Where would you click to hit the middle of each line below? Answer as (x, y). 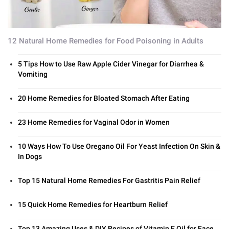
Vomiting (33, 74)
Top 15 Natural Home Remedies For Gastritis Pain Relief (109, 180)
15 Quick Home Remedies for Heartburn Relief (93, 204)
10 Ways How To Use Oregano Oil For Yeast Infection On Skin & (119, 146)
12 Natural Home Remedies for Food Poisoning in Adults (106, 41)
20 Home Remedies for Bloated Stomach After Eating (104, 98)
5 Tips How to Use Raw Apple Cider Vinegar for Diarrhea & (111, 64)
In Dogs (30, 156)
